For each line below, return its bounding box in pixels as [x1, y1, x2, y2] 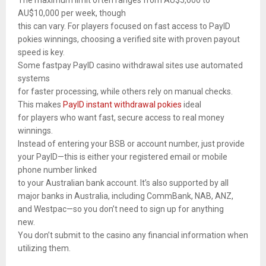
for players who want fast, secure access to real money [18, 113, 224, 123]
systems [18, 74, 50, 84]
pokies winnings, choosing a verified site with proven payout [18, 34, 240, 45]
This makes [18, 100, 63, 110]
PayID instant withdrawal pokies [63, 100, 182, 110]
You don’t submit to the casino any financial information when [18, 230, 248, 240]
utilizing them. [18, 243, 71, 254]
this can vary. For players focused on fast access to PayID [18, 21, 230, 31]
